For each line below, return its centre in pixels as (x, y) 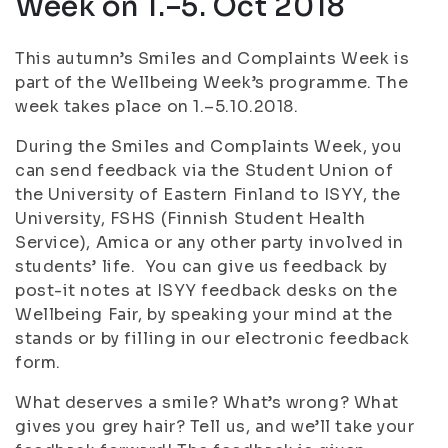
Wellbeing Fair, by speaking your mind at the (204, 314)
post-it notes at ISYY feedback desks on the (206, 290)
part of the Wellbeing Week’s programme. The (212, 82)
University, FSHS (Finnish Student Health (190, 218)
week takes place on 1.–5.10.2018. (157, 106)
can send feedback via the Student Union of (204, 170)
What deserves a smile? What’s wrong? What (207, 402)
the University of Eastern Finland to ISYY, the (208, 194)
